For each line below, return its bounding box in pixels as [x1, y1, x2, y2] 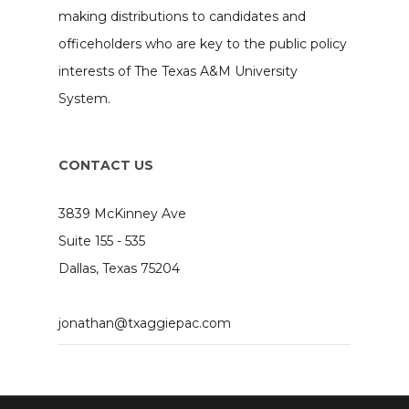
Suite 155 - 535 [58, 233, 145, 249]
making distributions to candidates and [58, 8, 306, 25]
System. [58, 90, 110, 107]
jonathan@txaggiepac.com [58, 315, 231, 331]
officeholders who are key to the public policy [58, 36, 347, 52]
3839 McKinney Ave [58, 205, 186, 222]
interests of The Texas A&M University [58, 63, 298, 79]
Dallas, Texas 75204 [58, 260, 180, 277]
